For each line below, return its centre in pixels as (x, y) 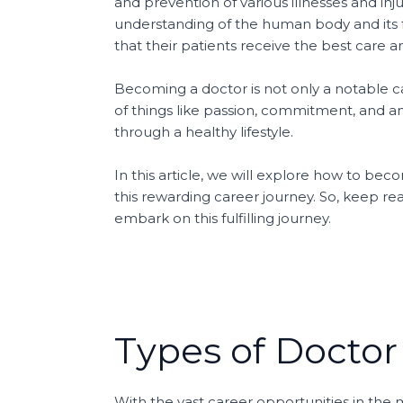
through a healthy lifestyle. (204, 132)
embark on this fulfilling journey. (223, 219)
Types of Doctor (256, 351)
